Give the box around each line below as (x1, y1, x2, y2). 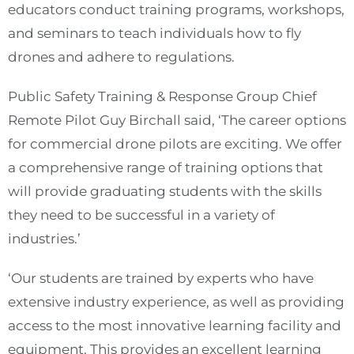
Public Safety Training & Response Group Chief (8, 88, 317, 104)
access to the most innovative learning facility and (8, 318, 341, 333)
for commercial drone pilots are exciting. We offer (8, 136, 342, 152)
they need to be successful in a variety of (8, 207, 275, 223)
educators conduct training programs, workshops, (8, 2, 345, 17)
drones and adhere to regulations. (8, 49, 235, 65)
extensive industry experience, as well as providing (8, 294, 345, 310)
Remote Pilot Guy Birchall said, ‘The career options (8, 112, 346, 128)
